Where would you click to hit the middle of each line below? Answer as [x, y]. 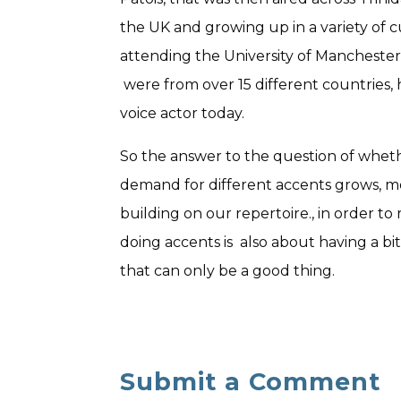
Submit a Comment [251, 382]
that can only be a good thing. [228, 271]
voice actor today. [183, 113]
